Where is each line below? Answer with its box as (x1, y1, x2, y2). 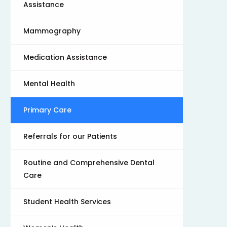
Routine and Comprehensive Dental (23, 158, 155, 168)
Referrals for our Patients (23, 131, 117, 141)
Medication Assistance (23, 52, 107, 62)
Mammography (23, 26, 81, 36)
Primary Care (23, 105, 71, 115)
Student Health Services (23, 197, 111, 207)
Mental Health (23, 79, 75, 89)
